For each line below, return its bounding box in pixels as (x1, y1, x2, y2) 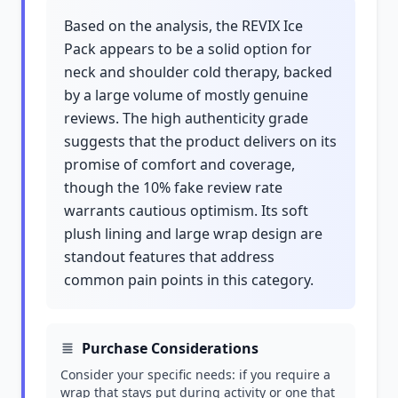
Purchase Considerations (82, 338, 259, 358)
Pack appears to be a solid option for (64, 39, 312, 59)
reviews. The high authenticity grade (64, 108, 308, 128)
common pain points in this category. (64, 270, 314, 290)
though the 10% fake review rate (64, 178, 283, 197)
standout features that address (64, 247, 275, 267)
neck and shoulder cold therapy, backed (64, 62, 332, 82)
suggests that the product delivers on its (64, 131, 337, 151)
